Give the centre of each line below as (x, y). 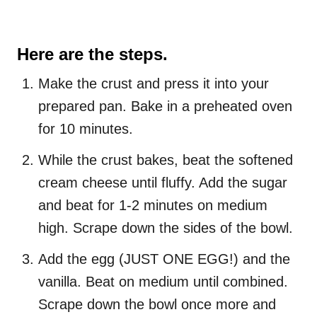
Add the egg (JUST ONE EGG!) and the (164, 259)
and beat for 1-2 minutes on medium (153, 206)
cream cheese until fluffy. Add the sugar (163, 183)
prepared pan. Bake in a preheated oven (165, 106)
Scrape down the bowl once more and (157, 305)
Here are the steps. (92, 54)
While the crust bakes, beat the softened (166, 160)
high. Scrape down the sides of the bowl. (166, 228)
